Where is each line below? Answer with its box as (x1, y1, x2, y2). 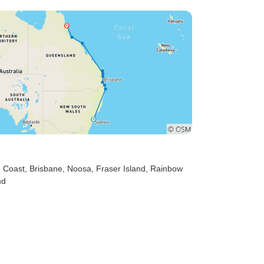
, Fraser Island (91, 164, 146, 173)
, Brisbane (25, 164, 62, 173)
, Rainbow (146, 164, 183, 173)
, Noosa (62, 164, 91, 173)
